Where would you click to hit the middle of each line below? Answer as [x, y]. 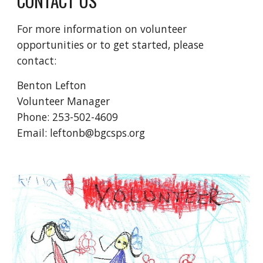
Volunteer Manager [64, 101]
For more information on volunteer [102, 29]
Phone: [35, 117]
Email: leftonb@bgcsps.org [81, 133]
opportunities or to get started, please [111, 45]
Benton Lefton [52, 85]
